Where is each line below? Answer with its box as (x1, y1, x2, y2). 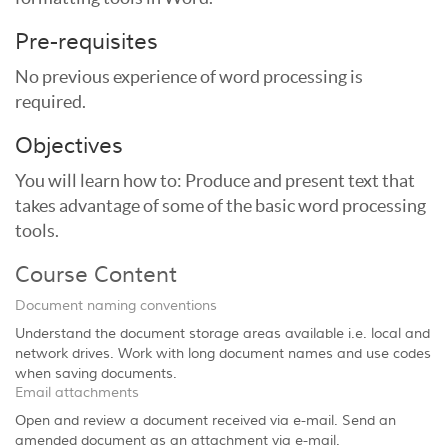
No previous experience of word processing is (15, 66, 363, 87)
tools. (15, 220, 59, 241)
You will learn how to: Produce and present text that (15, 170, 415, 191)
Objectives (15, 132, 123, 160)
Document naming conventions (15, 297, 217, 315)
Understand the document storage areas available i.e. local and (15, 325, 430, 343)
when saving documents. (15, 365, 177, 383)
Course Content (15, 261, 177, 289)
